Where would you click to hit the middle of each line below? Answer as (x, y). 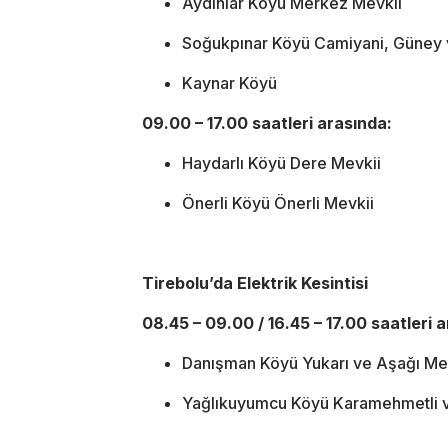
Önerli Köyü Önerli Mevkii (278, 202)
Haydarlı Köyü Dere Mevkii (281, 162)
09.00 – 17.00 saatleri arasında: (267, 122)
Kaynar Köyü (229, 82)
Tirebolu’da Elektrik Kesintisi (255, 282)
